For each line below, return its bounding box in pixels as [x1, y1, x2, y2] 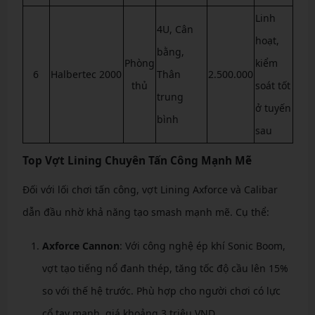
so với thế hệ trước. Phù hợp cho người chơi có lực [41, 283, 281, 297]
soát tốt [255, 78, 290, 92]
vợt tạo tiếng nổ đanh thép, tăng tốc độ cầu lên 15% [41, 261, 288, 275]
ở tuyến [255, 101, 291, 115]
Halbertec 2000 [50, 67, 122, 81]
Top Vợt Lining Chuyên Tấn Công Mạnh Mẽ [22, 153, 252, 168]
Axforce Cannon [41, 238, 120, 252]
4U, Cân [156, 22, 193, 36]
